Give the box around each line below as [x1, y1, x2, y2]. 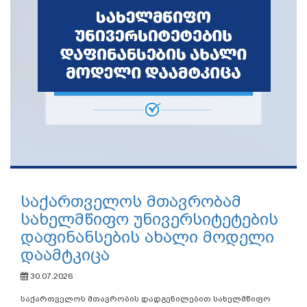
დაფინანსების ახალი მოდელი [21, 228, 274, 247]
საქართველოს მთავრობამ [21, 192, 241, 212]
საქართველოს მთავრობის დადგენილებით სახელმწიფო [21, 294, 271, 304]
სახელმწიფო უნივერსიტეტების [21, 210, 278, 230]
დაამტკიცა [21, 245, 110, 265]
